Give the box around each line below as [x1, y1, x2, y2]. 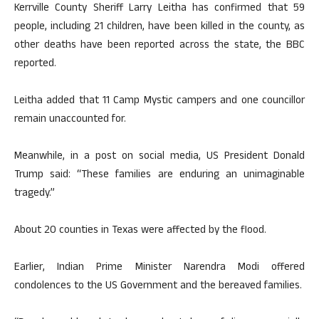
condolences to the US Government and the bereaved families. [14, 278, 302, 296]
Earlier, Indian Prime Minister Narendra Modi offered [14, 259, 305, 278]
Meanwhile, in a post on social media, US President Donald [14, 148, 305, 167]
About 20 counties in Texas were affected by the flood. [14, 222, 266, 241]
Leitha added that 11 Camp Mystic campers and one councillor [14, 93, 305, 111]
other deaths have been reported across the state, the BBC [14, 37, 305, 56]
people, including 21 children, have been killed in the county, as [14, 19, 305, 37]
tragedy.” [14, 185, 55, 204]
